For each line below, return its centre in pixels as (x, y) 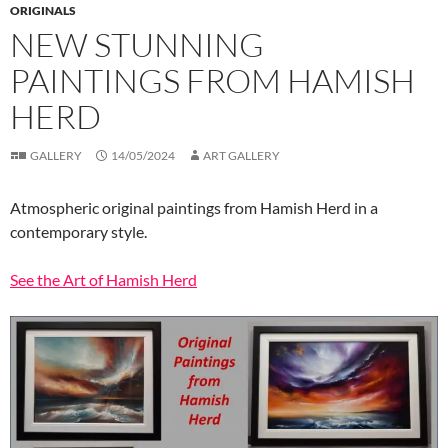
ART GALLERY (241, 155)
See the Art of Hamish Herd (103, 279)
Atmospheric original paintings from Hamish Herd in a (194, 207)
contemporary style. (78, 231)
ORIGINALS (43, 10)
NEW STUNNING (137, 44)
